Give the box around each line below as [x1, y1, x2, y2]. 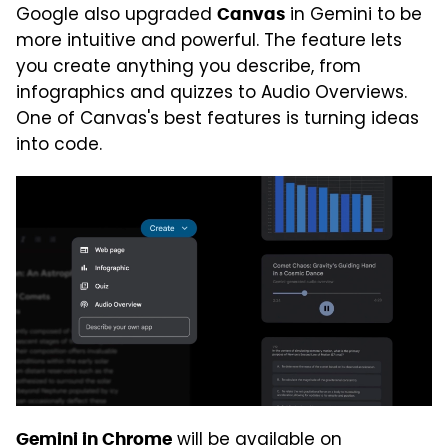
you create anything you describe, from [16, 54, 361, 83]
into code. [16, 132, 102, 161]
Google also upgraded [16, 2, 217, 31]
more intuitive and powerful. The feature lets [16, 28, 402, 57]
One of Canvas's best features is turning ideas [16, 106, 419, 135]
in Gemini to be [285, 2, 422, 31]
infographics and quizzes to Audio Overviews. [16, 80, 407, 109]
